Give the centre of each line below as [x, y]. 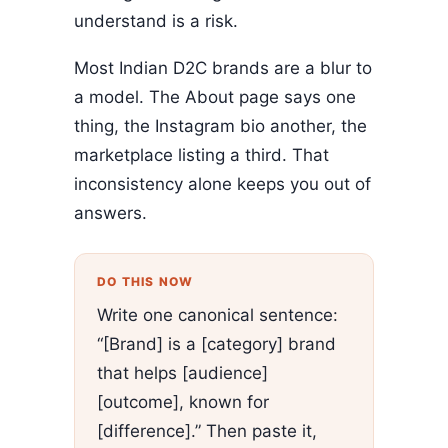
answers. [110, 212]
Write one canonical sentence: [217, 314]
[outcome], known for [183, 401]
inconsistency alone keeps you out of [222, 183]
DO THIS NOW [145, 282]
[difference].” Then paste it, [207, 430]
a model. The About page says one [215, 96]
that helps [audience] [182, 372]
